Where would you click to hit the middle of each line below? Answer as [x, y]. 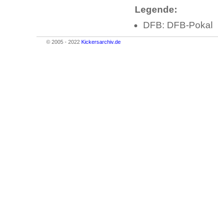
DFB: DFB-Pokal [178, 25]
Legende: [156, 9]
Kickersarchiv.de [101, 42]
